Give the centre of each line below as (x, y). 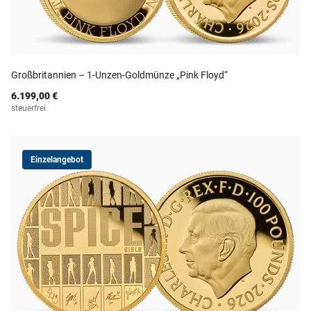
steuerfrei (28, 108)
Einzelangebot (57, 160)
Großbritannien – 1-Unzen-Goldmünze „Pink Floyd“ (119, 75)
